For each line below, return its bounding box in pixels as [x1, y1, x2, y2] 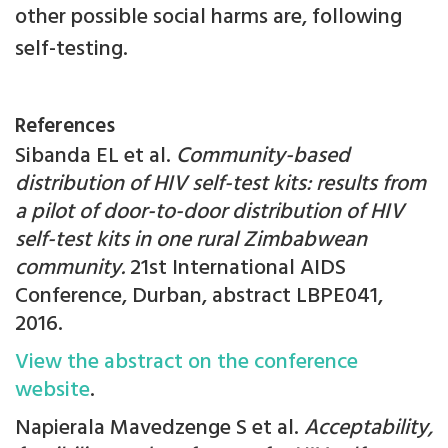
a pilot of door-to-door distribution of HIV [15, 195, 404, 231]
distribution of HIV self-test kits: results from [15, 167, 426, 203]
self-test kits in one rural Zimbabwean [15, 223, 367, 259]
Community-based [176, 139, 350, 175]
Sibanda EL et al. [15, 139, 176, 175]
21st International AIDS [125, 251, 346, 287]
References [15, 110, 115, 144]
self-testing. [15, 32, 128, 68]
